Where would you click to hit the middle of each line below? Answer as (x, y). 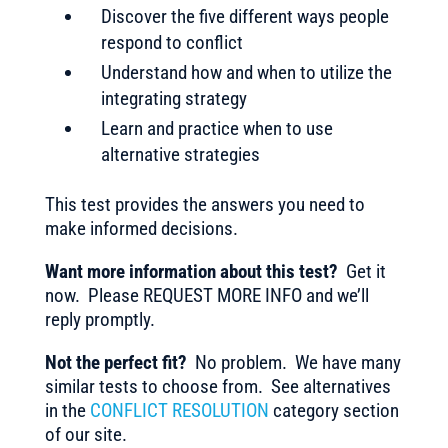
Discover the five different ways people (244, 16)
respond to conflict (171, 42)
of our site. (85, 434)
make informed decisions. (141, 228)
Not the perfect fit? (115, 362)
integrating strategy (173, 98)
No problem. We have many (293, 362)
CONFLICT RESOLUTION (179, 410)
